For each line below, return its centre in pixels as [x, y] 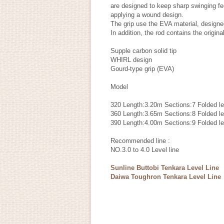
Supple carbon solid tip [143, 51]
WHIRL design [131, 60]
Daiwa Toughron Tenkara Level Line [166, 177]
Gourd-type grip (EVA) [142, 69]
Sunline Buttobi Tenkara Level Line [165, 168]
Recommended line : [140, 141]
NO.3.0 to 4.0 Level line [145, 150]
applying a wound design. [147, 15]
